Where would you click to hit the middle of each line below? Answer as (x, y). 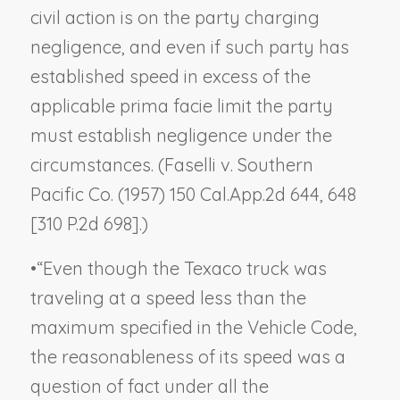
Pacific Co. (71, 194)
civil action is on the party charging (175, 17)
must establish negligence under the (181, 135)
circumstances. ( (97, 164)
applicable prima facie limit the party (181, 105)
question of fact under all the (149, 386)
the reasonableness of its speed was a (187, 356)
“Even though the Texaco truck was (181, 268)
